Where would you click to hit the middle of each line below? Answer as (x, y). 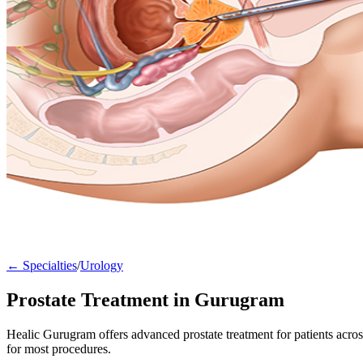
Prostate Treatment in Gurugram (145, 299)
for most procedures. (59, 348)
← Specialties (42, 265)
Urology (102, 265)
